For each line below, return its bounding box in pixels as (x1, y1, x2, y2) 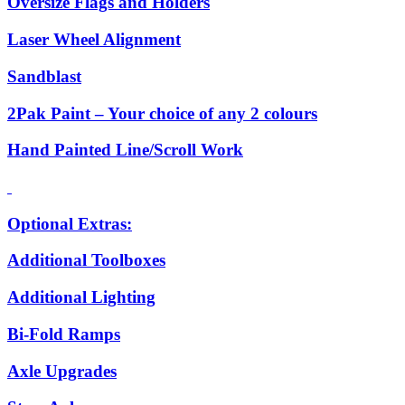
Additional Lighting (7, 287, 155, 307)
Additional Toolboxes (7, 250, 165, 270)
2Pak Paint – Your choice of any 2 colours (7, 103, 317, 123)
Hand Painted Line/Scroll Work (7, 140, 243, 160)
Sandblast (7, 66, 81, 86)
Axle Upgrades (7, 361, 117, 381)
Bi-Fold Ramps (7, 324, 120, 344)
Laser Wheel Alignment (7, 30, 181, 50)
